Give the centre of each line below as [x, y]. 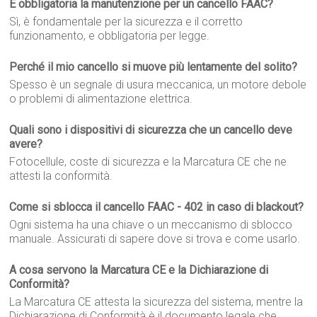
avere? [26, 144]
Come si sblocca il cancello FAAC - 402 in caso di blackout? [157, 207]
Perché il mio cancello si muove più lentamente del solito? [154, 67]
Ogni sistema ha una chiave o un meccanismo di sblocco [151, 225]
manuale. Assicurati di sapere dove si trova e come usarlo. [155, 239]
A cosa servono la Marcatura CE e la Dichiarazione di [139, 270]
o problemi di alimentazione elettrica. [101, 99]
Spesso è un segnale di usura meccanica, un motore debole [158, 85]
